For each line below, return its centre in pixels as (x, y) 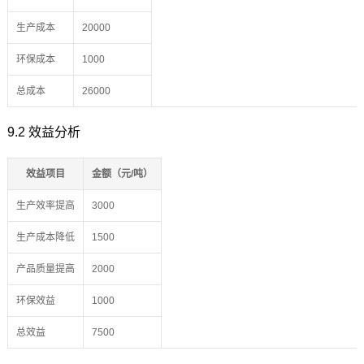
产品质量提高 (45, 269)
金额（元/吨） (122, 174)
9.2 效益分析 (43, 132)
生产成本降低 (45, 238)
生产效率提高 (45, 206)
